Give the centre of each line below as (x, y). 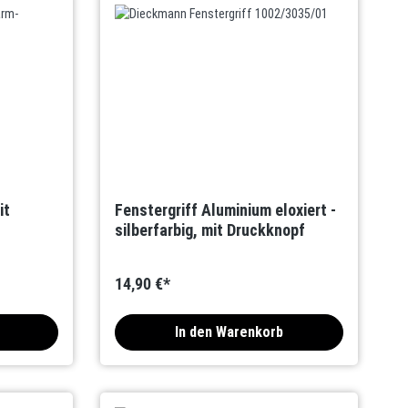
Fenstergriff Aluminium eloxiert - (226, 210)
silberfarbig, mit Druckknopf (210, 230)
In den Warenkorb (229, 332)
